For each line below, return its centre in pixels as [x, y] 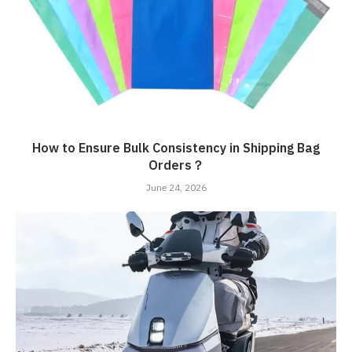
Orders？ [176, 166]
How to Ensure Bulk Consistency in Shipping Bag [176, 149]
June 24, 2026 [176, 188]
